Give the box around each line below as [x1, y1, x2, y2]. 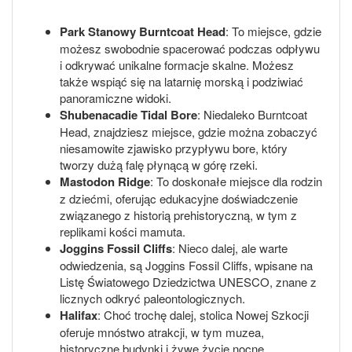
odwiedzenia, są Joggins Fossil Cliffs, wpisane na [60, 256, 313, 273]
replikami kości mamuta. [60, 222, 185, 240]
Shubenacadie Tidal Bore [60, 105, 197, 123]
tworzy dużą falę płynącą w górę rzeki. [60, 156, 258, 173]
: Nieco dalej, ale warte [172, 239, 288, 256]
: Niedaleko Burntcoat [197, 105, 307, 123]
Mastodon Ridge [60, 172, 150, 190]
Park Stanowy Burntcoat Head [60, 22, 225, 40]
